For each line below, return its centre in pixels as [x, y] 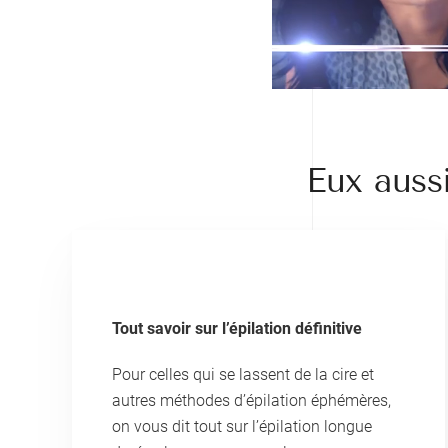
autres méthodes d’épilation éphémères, [251, 400]
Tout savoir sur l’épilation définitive [237, 328]
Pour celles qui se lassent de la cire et [243, 374]
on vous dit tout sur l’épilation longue [242, 426]
